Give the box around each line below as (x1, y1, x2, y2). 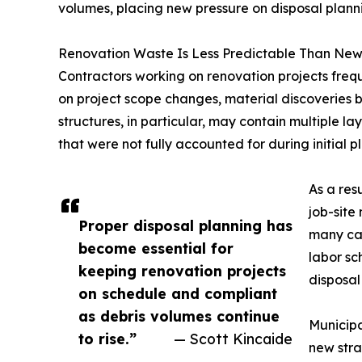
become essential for (78, 239, 234, 258)
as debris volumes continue (78, 307, 280, 326)
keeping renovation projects (78, 262, 286, 280)
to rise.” (78, 330, 137, 348)
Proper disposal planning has (78, 217, 293, 235)
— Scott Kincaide (174, 330, 293, 348)
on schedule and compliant (78, 284, 277, 303)
